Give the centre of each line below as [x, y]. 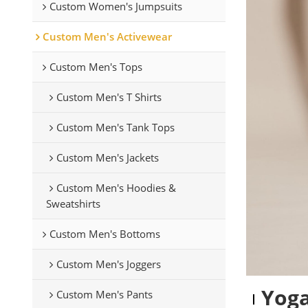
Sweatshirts [73, 203]
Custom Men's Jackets [107, 157]
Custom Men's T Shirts [109, 97]
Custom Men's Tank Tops [115, 127]
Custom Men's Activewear [107, 36]
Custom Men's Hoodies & [116, 187]
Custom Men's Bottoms [104, 233]
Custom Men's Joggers [108, 264]
